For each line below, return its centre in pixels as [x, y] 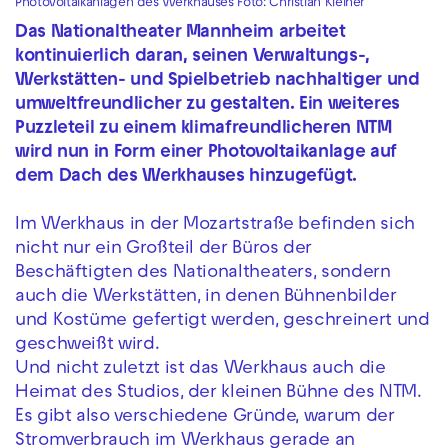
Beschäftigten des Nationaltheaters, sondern [203, 274]
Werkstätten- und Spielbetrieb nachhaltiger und [217, 82]
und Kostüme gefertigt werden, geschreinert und [222, 322]
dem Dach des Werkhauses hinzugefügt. [186, 178]
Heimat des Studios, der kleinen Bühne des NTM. [218, 394]
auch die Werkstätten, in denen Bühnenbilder [206, 298]
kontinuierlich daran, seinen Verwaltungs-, [192, 58]
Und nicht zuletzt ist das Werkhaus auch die [200, 370]
